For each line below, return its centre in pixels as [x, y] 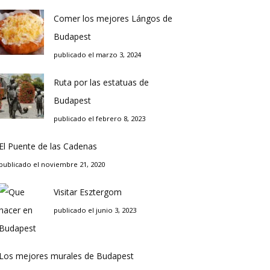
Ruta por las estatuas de [101, 82]
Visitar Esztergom [88, 192]
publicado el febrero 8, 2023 [99, 118]
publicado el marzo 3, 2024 [97, 55]
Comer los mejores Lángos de [113, 18]
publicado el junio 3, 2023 [95, 210]
